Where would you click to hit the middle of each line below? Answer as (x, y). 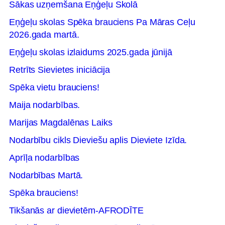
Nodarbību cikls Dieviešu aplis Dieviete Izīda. (98, 140)
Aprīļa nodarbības (44, 158)
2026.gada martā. (44, 35)
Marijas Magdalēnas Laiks (61, 123)
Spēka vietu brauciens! (54, 87)
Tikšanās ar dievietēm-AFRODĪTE (76, 210)
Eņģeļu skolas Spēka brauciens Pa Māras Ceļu (102, 22)
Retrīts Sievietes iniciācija (60, 70)
